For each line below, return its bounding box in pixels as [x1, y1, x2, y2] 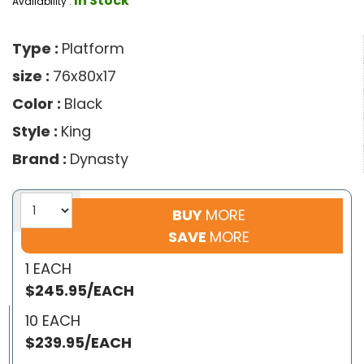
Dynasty [70, 148, 128, 169]
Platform [62, 37, 124, 58]
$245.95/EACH [25, 279, 134, 301]
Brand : [12, 148, 70, 169]
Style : [12, 120, 61, 141]
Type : [12, 37, 62, 58]
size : [12, 65, 53, 86]
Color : [12, 93, 64, 114]
